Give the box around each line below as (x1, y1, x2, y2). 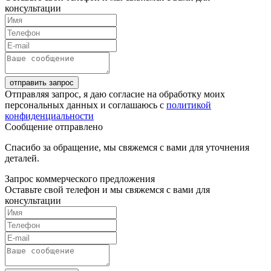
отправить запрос (10, 78, 74, 88)
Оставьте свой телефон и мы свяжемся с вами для (5, 184, 210, 195)
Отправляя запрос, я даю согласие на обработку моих (5, 89, 225, 100)
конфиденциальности (5, 111, 94, 122)
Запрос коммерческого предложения (5, 174, 155, 184)
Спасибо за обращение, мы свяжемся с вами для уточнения (5, 142, 249, 153)
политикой (166, 100, 211, 111)
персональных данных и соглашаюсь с (5, 100, 166, 111)
